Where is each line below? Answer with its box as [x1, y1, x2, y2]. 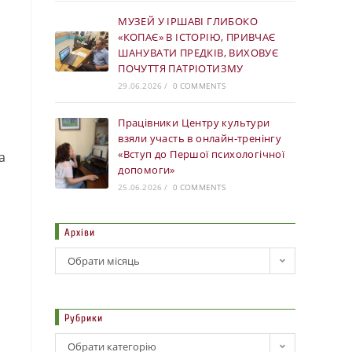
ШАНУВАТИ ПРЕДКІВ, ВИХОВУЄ [118, 45, 279, 60]
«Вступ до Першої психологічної [118, 146, 285, 161]
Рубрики [64, 311, 103, 324]
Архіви [64, 225, 95, 238]
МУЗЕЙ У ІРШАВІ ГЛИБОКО [118, 13, 258, 28]
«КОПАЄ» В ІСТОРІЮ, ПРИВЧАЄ [118, 29, 276, 44]
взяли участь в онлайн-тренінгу [118, 130, 282, 145]
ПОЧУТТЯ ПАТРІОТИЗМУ [118, 60, 244, 75]
